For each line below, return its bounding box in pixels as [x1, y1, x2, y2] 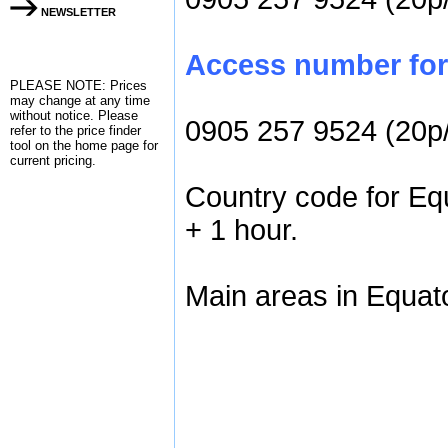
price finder [77, 123, 141, 138]
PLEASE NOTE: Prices [10, 78, 147, 93]
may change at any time [10, 93, 150, 108]
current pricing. [10, 153, 96, 168]
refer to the [10, 123, 77, 138]
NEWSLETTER [38, 6, 116, 18]
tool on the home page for [10, 138, 158, 153]
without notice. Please [10, 108, 138, 123]
